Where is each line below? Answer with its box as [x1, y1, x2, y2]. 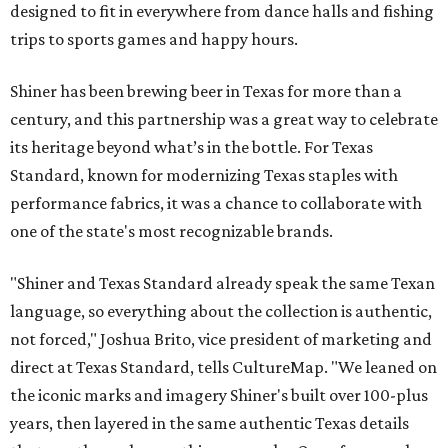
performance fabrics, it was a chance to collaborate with [10, 193, 422, 214]
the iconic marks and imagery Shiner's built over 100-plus [10, 385, 428, 406]
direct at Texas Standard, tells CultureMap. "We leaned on [10, 357, 437, 378]
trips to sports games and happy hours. [10, 29, 298, 50]
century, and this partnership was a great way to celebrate [10, 109, 438, 130]
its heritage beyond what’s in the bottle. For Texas [10, 137, 373, 158]
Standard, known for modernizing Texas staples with [10, 165, 398, 186]
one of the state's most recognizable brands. [10, 221, 333, 242]
